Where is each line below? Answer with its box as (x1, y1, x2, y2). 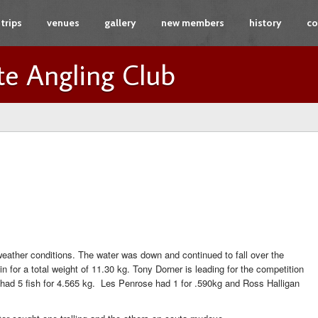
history (249, 16, 282, 29)
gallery (104, 16, 136, 29)
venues (47, 16, 79, 29)
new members (161, 16, 224, 29)
